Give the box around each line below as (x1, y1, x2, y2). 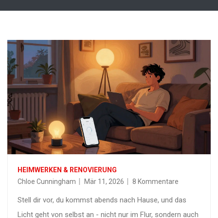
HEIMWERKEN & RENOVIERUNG (18, 166, 117, 174)
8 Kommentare (132, 178, 179, 186)
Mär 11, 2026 (84, 178, 124, 186)
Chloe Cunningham (18, 178, 76, 186)
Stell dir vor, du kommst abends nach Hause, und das (18, 196, 186, 205)
